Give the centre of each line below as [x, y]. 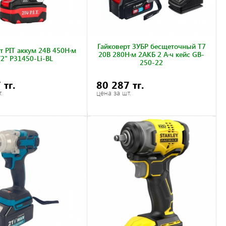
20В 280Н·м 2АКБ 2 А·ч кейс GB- [152, 54]
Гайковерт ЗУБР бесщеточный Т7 [151, 46]
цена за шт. [114, 93]
